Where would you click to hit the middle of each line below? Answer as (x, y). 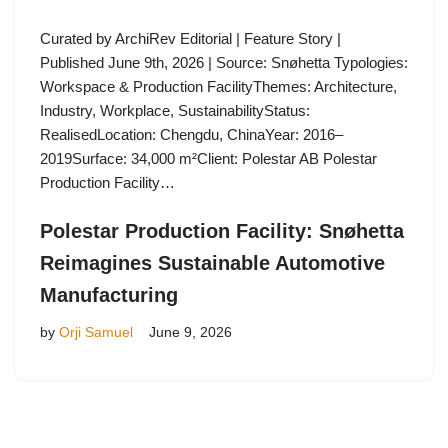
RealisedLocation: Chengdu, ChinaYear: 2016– (191, 135)
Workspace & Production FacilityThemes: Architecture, (218, 87)
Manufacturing (109, 295)
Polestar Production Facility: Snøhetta (222, 231)
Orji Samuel (96, 333)
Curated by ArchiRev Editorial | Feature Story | (190, 39)
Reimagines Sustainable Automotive (212, 263)
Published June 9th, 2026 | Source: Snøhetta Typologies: (224, 63)
